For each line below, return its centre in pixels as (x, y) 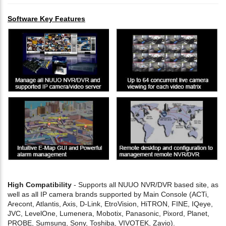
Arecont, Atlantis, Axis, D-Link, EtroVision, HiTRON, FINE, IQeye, (110, 204)
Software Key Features (46, 18)
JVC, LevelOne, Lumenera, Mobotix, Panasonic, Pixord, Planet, (108, 213)
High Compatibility (40, 184)
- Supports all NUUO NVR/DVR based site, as (145, 184)
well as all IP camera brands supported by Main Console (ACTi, (108, 194)
